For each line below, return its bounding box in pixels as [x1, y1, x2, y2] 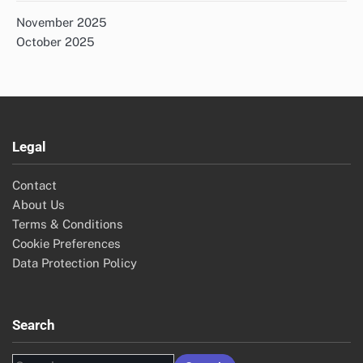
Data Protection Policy [12, 255, 137, 270]
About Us [12, 197, 65, 211]
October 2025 [16, 34, 95, 49]
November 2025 [16, 15, 107, 29]
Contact [12, 177, 57, 192]
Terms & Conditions [12, 216, 123, 231]
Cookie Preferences [12, 236, 121, 250]
